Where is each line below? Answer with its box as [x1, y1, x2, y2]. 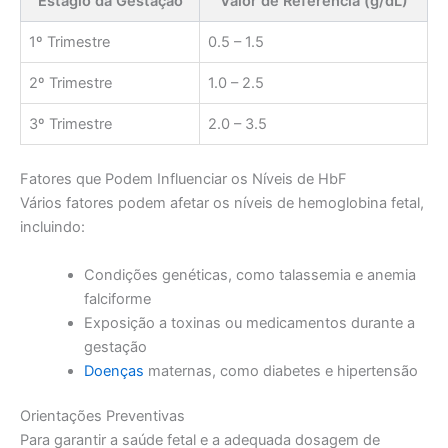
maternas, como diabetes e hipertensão [143, 361, 418, 380]
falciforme [83, 289, 151, 308]
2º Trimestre [29, 74, 112, 93]
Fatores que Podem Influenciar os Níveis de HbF [20, 170, 347, 189]
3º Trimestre [29, 115, 112, 134]
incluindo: [20, 218, 85, 237]
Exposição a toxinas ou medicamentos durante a [83, 313, 415, 332]
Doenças [83, 361, 144, 380]
